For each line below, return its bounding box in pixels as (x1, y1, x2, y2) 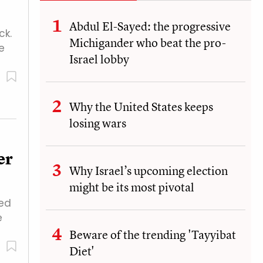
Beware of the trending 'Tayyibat (69, 226, 236, 242)
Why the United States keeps (69, 98, 213, 114)
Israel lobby (69, 50, 129, 67)
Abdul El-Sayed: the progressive (69, 18, 231, 34)
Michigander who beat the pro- (69, 34, 226, 50)
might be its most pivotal (69, 178, 194, 195)
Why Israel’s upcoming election (69, 162, 228, 178)
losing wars (69, 114, 126, 131)
